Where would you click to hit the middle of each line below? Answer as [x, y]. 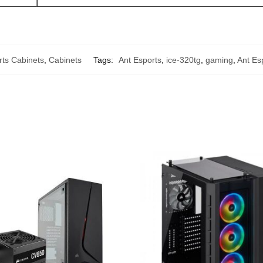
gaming [219, 60]
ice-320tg [183, 60]
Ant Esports [140, 60]
